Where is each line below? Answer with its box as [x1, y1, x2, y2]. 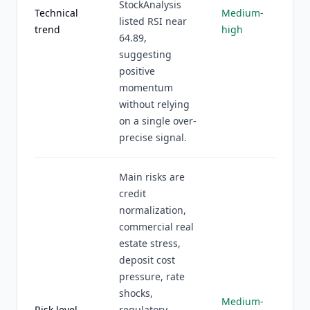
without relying [119, 98, 190, 111]
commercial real [119, 220, 194, 233]
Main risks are [119, 170, 185, 183]
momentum [119, 81, 173, 94]
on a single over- [119, 114, 197, 127]
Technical [35, 6, 78, 19]
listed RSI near [119, 15, 187, 28]
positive [119, 64, 155, 77]
